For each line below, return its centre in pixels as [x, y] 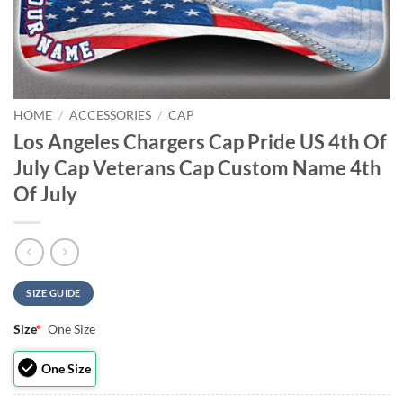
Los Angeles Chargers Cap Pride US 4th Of [200, 141]
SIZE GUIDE [54, 293]
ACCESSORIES [111, 115]
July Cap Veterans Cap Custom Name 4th [197, 167]
